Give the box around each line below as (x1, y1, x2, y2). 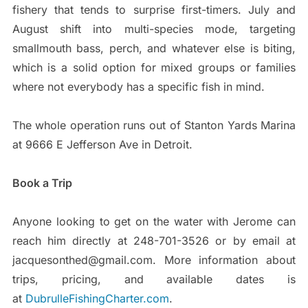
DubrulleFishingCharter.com (25, 291, 169, 306)
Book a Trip (12, 176, 72, 190)
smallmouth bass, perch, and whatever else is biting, (12, 41, 296, 56)
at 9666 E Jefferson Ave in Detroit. (12, 137, 192, 152)
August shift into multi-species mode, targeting (12, 22, 296, 36)
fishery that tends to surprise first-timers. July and (12, 3, 296, 17)
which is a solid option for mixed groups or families (12, 60, 296, 75)
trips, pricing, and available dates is (12, 272, 296, 287)
